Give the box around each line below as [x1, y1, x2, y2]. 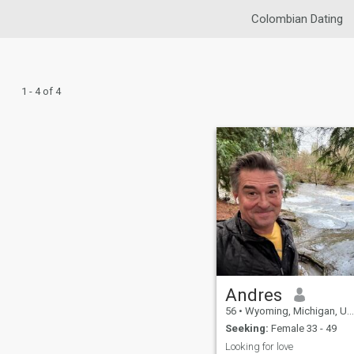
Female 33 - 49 [268, 322, 337, 335]
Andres [224, 284, 282, 305]
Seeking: [224, 322, 269, 335]
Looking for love [224, 340, 293, 352]
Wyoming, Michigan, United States [242, 304, 347, 317]
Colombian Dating [250, 12, 343, 26]
